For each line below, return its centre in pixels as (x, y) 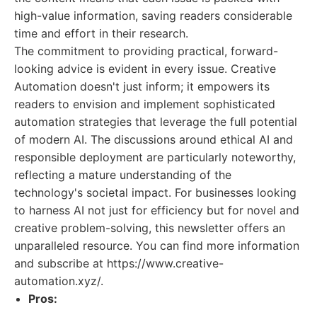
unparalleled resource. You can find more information (157, 246)
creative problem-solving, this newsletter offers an (150, 228)
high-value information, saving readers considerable (153, 16)
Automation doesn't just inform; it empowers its (142, 86)
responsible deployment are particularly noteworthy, (155, 157)
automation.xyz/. (59, 281)
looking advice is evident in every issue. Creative (145, 69)
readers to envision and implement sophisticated (145, 104)
